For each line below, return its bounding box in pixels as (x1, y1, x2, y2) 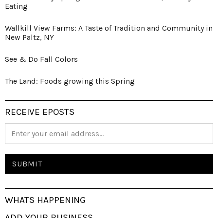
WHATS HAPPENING (5, 194, 86, 205)
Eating (5, 1, 28, 11)
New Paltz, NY (5, 32, 54, 42)
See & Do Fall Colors (5, 54, 78, 64)
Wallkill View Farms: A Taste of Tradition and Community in (5, 23, 213, 33)
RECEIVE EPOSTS (5, 106, 74, 117)
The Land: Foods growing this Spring (5, 76, 135, 86)
